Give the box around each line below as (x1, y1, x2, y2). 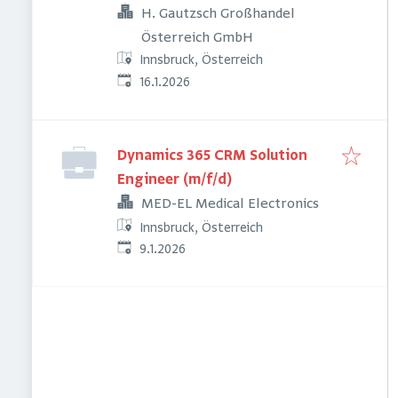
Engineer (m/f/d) (117, 172, 232, 188)
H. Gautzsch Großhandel (141, 5, 295, 22)
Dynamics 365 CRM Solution (117, 148, 307, 164)
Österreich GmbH (141, 29, 253, 46)
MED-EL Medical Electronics (141, 196, 319, 212)
